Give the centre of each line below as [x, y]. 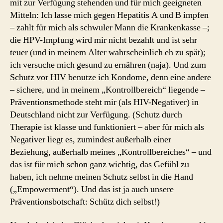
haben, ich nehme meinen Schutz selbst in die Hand [102, 177]
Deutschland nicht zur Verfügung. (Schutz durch [96, 114]
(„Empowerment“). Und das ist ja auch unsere [92, 189]
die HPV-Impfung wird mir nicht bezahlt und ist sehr [104, 40]
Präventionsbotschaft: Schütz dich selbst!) [85, 202]
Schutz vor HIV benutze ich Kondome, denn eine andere [111, 77]
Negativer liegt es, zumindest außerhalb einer [91, 139]
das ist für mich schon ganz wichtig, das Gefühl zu [100, 164]
